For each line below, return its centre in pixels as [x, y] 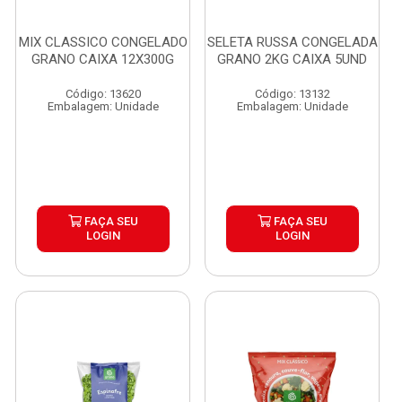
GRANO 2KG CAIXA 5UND [292, 59]
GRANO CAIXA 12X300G [103, 59]
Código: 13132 [292, 94]
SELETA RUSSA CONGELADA [292, 42]
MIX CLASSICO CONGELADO [103, 42]
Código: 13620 [103, 94]
